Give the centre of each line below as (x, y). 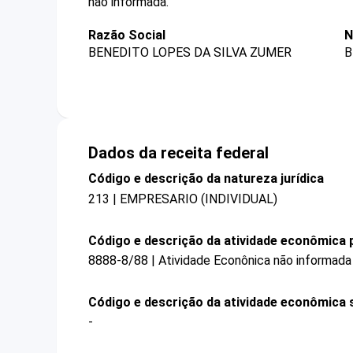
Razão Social (127, 35)
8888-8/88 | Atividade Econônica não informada (220, 260)
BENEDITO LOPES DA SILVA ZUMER (190, 53)
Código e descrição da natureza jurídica (206, 179)
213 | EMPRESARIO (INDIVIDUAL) (183, 199)
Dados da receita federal (178, 153)
